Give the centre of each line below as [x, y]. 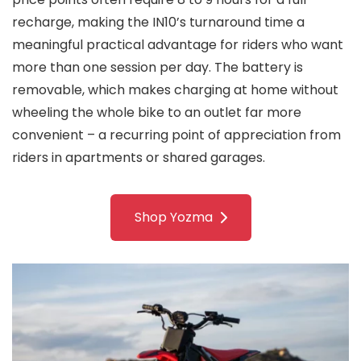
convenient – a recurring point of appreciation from [176, 135]
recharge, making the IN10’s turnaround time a [158, 23]
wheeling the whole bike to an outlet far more [157, 113]
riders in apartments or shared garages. [139, 158]
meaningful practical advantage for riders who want [178, 45]
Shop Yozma [173, 218]
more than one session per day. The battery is [158, 68]
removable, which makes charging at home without [175, 90]
